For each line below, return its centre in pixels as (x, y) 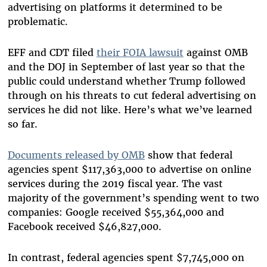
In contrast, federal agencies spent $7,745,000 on (126, 257)
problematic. (38, 21)
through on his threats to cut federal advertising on (132, 95)
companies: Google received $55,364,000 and (116, 212)
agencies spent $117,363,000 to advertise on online (129, 169)
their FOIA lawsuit (140, 52)
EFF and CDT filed (52, 52)
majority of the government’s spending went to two (133, 198)
